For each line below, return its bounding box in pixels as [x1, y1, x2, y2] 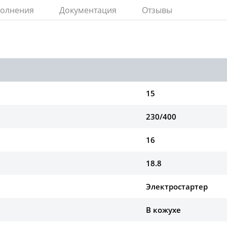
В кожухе [146, 205, 181, 215]
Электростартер [146, 181, 208, 192]
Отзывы [142, 5, 172, 16]
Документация [59, 5, 117, 16]
